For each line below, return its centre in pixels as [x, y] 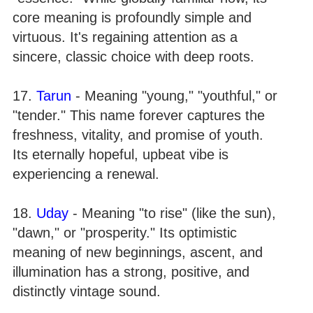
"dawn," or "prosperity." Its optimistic [125, 232]
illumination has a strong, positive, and [131, 271]
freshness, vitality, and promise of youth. [138, 134]
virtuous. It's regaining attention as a [125, 37]
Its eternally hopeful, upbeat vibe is [121, 154]
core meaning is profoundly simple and [132, 17]
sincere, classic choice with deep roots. [133, 56]
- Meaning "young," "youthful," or [174, 95]
